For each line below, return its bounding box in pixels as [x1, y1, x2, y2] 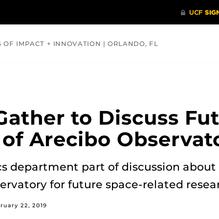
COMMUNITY [5, 70, 52, 78]
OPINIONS [127, 70, 164, 78]
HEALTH [75, 70, 104, 78]
